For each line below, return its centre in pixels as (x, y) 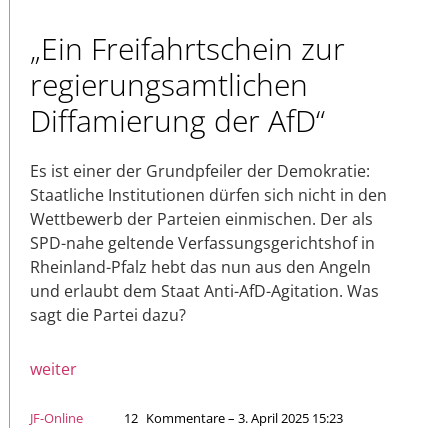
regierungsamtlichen (169, 85)
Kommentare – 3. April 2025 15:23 (244, 418)
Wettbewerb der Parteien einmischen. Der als (201, 219)
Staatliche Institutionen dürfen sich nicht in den (208, 195)
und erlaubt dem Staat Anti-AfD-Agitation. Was (204, 291)
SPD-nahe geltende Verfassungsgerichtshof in (202, 243)
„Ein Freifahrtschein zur (187, 49)
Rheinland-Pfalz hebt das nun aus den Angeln (200, 267)
